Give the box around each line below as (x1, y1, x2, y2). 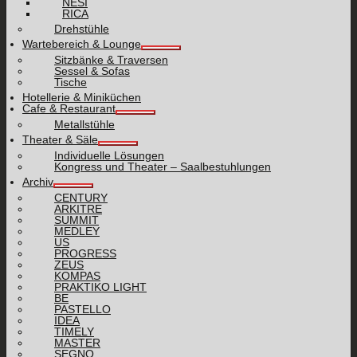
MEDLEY (54, 224, 100, 237)
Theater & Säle (22, 132, 98, 146)
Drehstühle (54, 22, 109, 35)
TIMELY (54, 324, 94, 338)
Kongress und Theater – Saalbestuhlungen (54, 159, 271, 173)
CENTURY (54, 190, 108, 204)
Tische (54, 75, 87, 88)
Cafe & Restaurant (22, 101, 116, 115)
